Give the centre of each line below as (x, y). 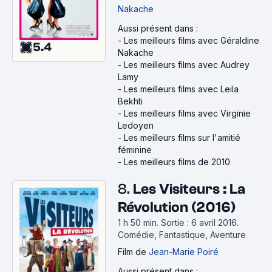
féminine (135, 150)
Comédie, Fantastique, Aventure (182, 235)
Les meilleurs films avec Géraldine (192, 41)
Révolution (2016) (177, 208)
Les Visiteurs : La (189, 189)
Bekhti (130, 101)
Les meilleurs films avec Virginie (187, 114)
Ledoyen (136, 126)
